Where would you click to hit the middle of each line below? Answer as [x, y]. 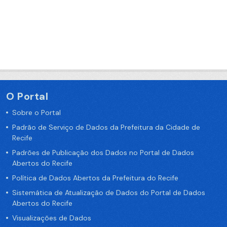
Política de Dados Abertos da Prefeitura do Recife [95, 178]
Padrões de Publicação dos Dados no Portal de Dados [103, 153]
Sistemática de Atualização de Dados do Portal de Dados [109, 193]
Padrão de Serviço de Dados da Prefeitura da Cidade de [106, 127]
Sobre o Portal [36, 112]
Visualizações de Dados [52, 218]
